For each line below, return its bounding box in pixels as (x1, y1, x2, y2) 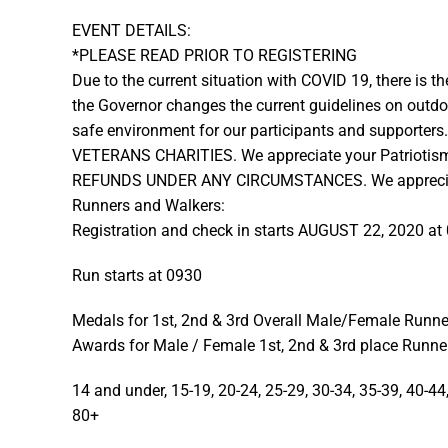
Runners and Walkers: (72, 196, 225, 215)
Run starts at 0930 (72, 266, 202, 285)
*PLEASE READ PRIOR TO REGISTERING (72, 46, 357, 65)
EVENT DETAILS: (72, 21, 191, 40)
